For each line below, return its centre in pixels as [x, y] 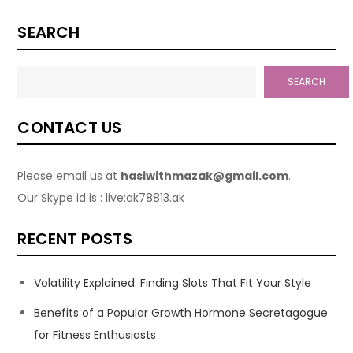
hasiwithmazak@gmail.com [205, 176]
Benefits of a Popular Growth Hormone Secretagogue [181, 313]
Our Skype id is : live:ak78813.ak [103, 198]
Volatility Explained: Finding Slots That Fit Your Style [173, 283]
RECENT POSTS [75, 239]
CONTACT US [70, 128]
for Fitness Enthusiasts [95, 335]
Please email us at [69, 176]
